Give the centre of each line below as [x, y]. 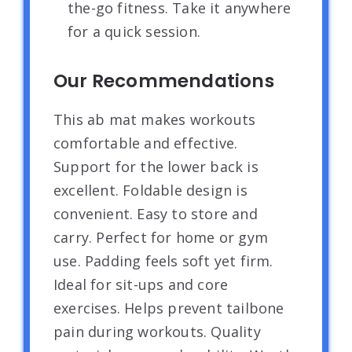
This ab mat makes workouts [155, 119]
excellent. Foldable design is [150, 190]
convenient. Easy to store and [156, 213]
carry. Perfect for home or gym [161, 237]
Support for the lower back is [156, 166]
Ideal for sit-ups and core [141, 284]
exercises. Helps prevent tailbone [169, 308]
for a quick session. [134, 31]
